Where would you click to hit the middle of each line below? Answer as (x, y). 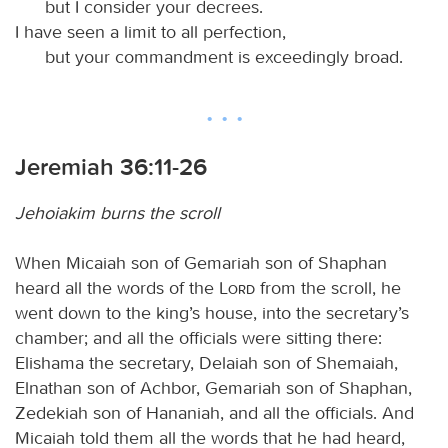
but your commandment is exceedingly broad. (224, 56)
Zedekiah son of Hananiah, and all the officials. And (214, 412)
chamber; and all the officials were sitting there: (198, 337)
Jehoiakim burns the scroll (117, 212)
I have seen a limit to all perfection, (150, 31)
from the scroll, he (328, 287)
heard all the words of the (117, 287)
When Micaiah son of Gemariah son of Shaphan (201, 262)
